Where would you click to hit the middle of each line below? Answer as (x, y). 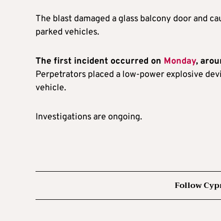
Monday (180, 62)
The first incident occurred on (100, 62)
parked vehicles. (67, 33)
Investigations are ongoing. (89, 117)
